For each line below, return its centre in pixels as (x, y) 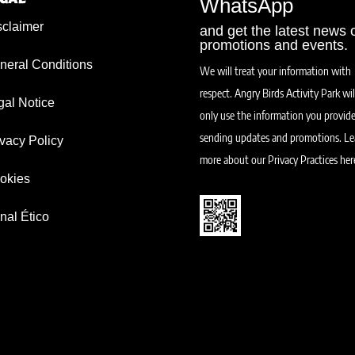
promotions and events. (274, 45)
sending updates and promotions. (272, 137)
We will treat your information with (276, 71)
